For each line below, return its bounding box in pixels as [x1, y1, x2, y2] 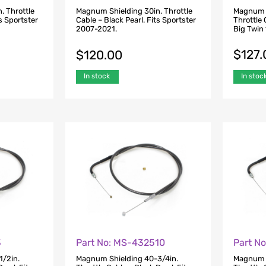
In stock [83, 72, 110, 81]
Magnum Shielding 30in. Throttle [75, 6, 192, 15]
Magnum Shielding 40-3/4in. [75, 254, 178, 263]
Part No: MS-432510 [75, 237, 165, 249]
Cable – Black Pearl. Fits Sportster [75, 15, 196, 24]
